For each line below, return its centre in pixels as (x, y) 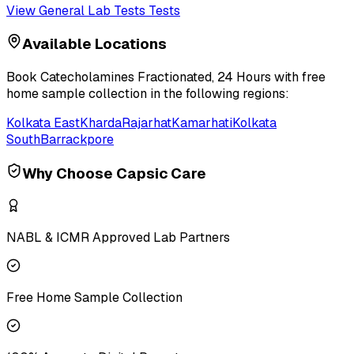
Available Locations (94, 44)
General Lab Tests (92, 10)
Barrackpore (77, 140)
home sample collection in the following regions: (148, 94)
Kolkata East (43, 123)
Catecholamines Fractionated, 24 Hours (156, 77)
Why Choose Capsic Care (114, 173)
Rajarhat (147, 123)
